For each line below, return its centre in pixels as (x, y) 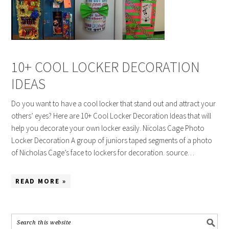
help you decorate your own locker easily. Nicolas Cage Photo (108, 128)
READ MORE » (41, 181)
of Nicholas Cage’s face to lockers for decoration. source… (103, 153)
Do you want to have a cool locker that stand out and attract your (114, 104)
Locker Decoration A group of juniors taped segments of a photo (112, 140)
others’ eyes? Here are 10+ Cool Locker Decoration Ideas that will (111, 116)
